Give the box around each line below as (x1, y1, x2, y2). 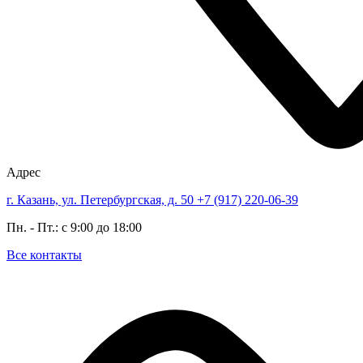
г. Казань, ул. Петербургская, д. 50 (6, 193, 197, 207)
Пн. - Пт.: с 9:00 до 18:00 (6, 220, 142, 234)
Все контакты (6, 248, 82, 262)
